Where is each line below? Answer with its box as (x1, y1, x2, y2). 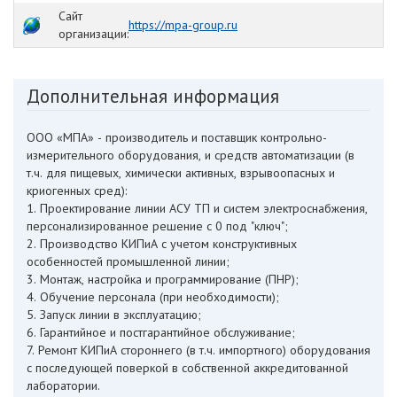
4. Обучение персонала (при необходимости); (27, 289, 283, 306)
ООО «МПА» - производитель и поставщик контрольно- (27, 129, 327, 146)
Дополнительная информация (27, 84, 279, 109)
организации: (58, 26, 128, 43)
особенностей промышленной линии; (27, 253, 233, 270)
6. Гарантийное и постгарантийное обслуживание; (27, 324, 299, 341)
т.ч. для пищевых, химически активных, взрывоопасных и (27, 165, 335, 182)
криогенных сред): (27, 183, 130, 199)
